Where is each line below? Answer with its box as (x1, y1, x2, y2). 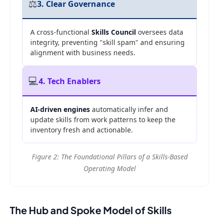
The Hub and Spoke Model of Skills (10, 204, 172, 217)
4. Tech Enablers (39, 75, 101, 87)
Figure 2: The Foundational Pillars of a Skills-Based (31, 152, 188, 162)
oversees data (136, 27, 183, 37)
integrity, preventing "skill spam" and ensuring (30, 38, 185, 47)
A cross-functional (30, 27, 91, 37)
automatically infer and (90, 105, 168, 114)
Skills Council (91, 27, 136, 37)
